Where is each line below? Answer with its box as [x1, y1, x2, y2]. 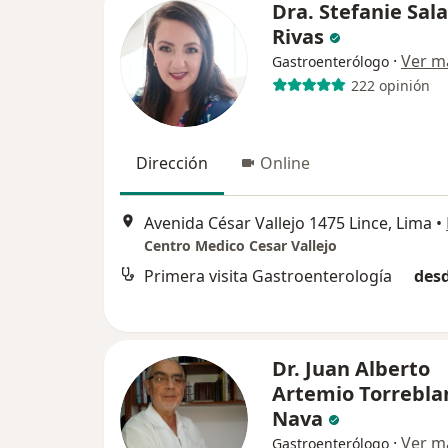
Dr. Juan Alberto [272, 355, 430, 383]
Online [260, 152, 310, 175]
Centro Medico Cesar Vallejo [144, 235, 337, 255]
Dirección [136, 152, 208, 175]
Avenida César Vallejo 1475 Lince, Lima [144, 211, 432, 234]
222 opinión [350, 75, 430, 95]
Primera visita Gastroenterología [144, 264, 392, 287]
